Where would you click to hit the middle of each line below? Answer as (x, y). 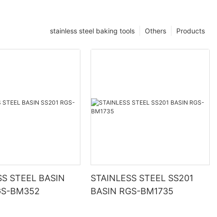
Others (155, 31)
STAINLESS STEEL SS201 (142, 178)
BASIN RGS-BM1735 (132, 191)
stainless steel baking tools (92, 31)
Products (191, 31)
